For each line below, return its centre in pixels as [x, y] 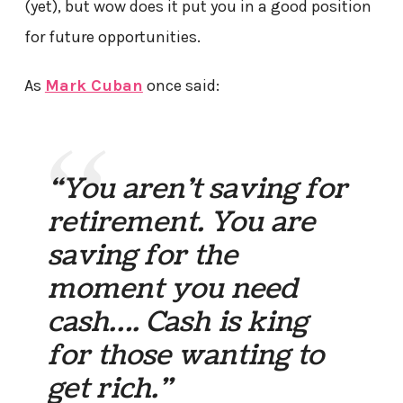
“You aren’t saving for [198, 188]
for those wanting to [186, 355]
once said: [181, 85]
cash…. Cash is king [178, 322]
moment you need [173, 288]
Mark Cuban [94, 85]
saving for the [143, 255]
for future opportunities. [112, 36]
